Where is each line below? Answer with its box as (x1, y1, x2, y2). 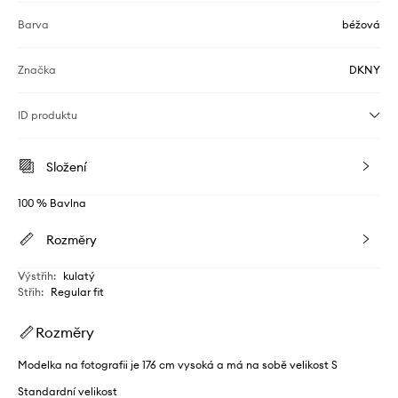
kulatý (63, 268, 95, 283)
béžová (342, 17, 380, 31)
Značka (18, 62, 56, 76)
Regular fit (51, 284, 104, 298)
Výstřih (18, 268, 53, 283)
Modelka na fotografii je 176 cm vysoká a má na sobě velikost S (18, 357, 338, 371)
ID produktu (18, 107, 77, 122)
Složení (46, 158, 86, 175)
